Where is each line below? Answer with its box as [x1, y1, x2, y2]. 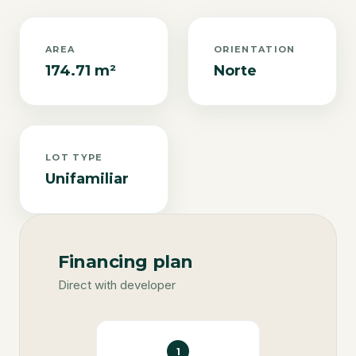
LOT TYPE [45, 152, 103, 163]
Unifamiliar [45, 170, 129, 188]
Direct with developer [58, 277, 176, 292]
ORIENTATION [214, 44, 296, 55]
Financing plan [58, 251, 193, 273]
